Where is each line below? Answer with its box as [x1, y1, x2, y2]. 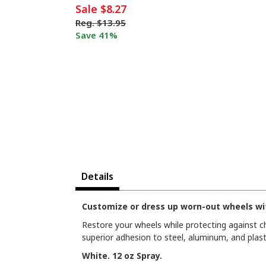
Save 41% [75, 29, 118, 42]
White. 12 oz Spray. [82, 250, 162, 262]
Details [81, 170, 113, 183]
